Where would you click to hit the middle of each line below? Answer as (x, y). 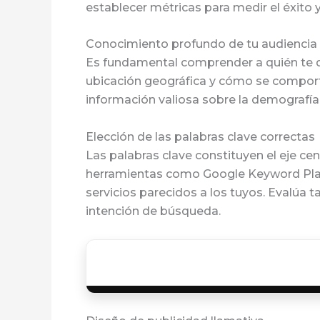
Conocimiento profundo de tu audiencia (201, 44)
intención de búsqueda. (153, 211)
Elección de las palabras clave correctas (200, 136)
